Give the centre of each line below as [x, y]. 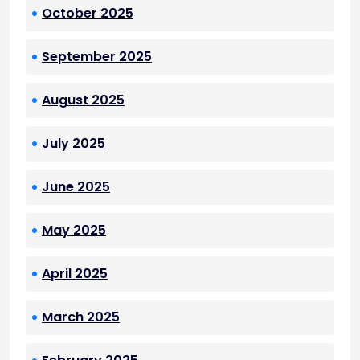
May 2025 [74, 231]
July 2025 [74, 144]
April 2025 [75, 274]
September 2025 [97, 57]
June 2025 [76, 187]
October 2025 [88, 14]
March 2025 [81, 317]
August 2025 [83, 100]
